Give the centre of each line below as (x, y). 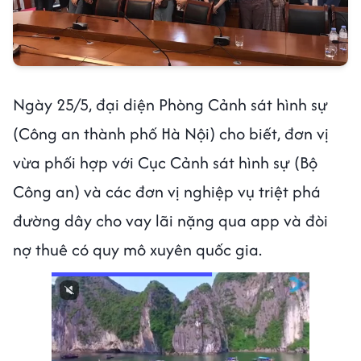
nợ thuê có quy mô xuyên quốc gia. (137, 250)
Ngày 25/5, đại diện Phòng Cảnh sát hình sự (170, 105)
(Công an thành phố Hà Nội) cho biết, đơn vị (171, 134)
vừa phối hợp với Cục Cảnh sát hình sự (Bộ (165, 163)
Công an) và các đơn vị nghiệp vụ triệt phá (167, 192)
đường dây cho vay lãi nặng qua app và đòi (170, 221)
